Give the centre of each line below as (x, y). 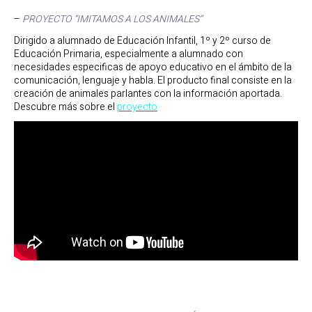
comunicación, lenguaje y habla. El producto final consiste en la (153, 80)
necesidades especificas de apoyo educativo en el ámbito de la (153, 67)
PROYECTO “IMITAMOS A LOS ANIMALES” (112, 19)
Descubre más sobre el (65, 107)
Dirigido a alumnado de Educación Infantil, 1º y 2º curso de (142, 40)
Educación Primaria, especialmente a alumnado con (128, 54)
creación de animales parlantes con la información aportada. (148, 93)
